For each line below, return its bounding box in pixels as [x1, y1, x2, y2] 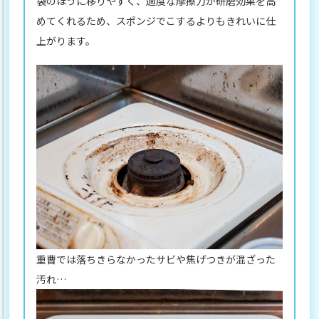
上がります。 [36, 33, 96, 48]
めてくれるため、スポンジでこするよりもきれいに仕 [36, 14, 276, 28]
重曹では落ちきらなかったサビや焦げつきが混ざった [36, 251, 276, 266]
